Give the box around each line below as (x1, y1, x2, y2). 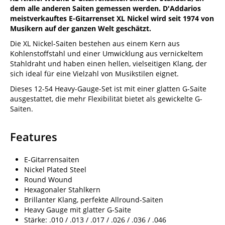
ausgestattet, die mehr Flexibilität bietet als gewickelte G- (10, 94, 202, 104)
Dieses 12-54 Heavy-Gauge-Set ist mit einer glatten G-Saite (10, 84, 206, 94)
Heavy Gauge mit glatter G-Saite (24, 205, 131, 215)
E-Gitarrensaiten (24, 155, 79, 165)
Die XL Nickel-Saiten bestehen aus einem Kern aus (10, 39, 180, 49)
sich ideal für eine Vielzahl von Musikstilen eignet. (10, 69, 179, 79)
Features (10, 129, 57, 145)
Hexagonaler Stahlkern (24, 185, 100, 195)
